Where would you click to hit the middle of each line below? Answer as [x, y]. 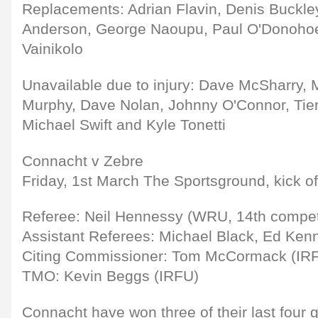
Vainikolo [53, 49]
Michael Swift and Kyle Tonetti [124, 125]
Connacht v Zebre [83, 161]
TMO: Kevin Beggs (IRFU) [110, 276]
